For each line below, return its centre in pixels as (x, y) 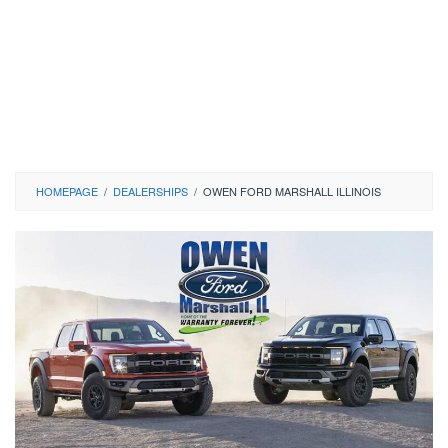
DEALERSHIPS (150, 191)
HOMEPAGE (67, 191)
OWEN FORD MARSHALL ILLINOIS (292, 191)
